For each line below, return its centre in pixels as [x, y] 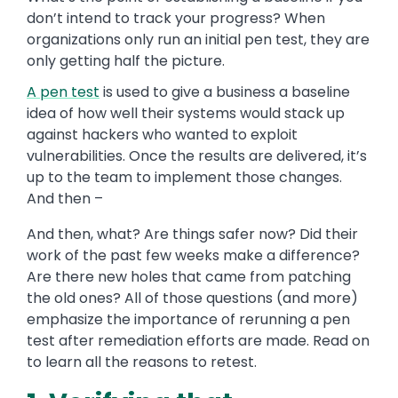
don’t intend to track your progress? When [176, 19]
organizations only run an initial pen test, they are [198, 40]
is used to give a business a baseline [225, 92]
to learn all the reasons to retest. [142, 362]
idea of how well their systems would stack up [186, 114]
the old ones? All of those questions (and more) [192, 298]
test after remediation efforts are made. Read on [198, 341]
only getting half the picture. [126, 61]
